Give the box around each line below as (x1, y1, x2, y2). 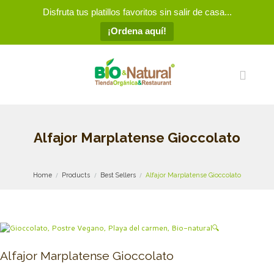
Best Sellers (100, 171, 136, 179)
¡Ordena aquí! (108, 26, 166, 36)
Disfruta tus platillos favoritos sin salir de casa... (42, 7, 232, 17)
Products (62, 171, 91, 179)
